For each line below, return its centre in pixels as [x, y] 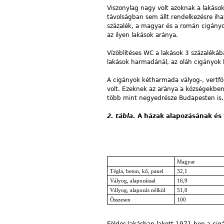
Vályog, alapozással [132, 180]
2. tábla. [121, 116]
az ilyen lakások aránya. [142, 35]
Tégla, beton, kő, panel [136, 171]
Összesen [120, 199]
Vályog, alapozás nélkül [137, 190]
